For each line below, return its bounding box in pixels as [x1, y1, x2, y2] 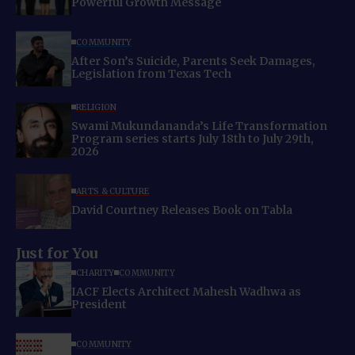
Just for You [16, 244, 97, 263]
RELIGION [76, 101, 117, 113]
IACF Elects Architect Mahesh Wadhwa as [71, 284, 301, 299]
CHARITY [76, 267, 115, 278]
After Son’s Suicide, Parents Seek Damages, [71, 53, 315, 68]
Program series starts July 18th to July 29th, [71, 131, 314, 146]
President [71, 296, 127, 311]
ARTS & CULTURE [76, 185, 150, 197]
